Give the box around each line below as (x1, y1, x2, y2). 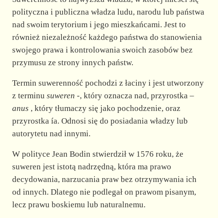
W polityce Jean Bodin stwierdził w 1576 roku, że (12, 149, 183, 159)
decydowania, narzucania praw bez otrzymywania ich (12, 175, 197, 184)
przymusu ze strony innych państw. (12, 58, 133, 68)
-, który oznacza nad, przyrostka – (74, 91, 194, 101)
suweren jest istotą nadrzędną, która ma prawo (12, 162, 171, 172)
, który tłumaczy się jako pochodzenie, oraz (28, 104, 181, 113)
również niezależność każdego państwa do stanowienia (12, 33, 202, 42)
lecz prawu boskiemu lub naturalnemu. (12, 200, 145, 210)
